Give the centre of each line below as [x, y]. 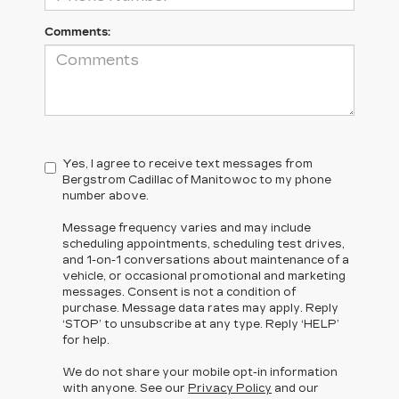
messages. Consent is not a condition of [179, 292]
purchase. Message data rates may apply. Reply [200, 308]
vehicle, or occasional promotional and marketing [204, 276]
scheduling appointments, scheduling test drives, [204, 244]
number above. [106, 196]
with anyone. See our [125, 388]
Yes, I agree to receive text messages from [187, 164]
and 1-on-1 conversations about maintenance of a [206, 260]
